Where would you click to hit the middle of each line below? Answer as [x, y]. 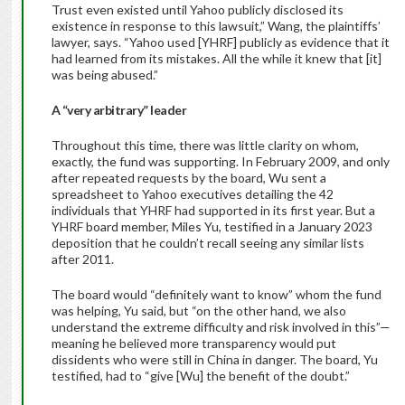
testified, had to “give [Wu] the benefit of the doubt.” [202, 376]
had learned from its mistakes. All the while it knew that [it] [216, 59]
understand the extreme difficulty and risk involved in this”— [221, 327]
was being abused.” [106, 75]
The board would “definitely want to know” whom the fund [216, 295]
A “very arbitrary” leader [119, 110]
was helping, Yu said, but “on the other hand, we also [198, 311]
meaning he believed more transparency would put [193, 344]
